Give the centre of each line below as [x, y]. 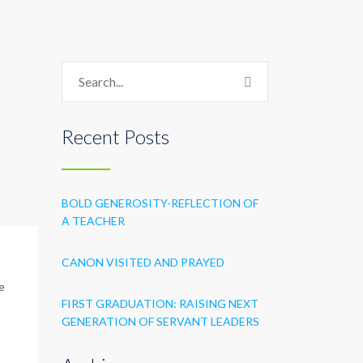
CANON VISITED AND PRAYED [143, 262]
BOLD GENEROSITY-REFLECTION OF [160, 203]
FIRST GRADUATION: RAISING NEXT [160, 303]
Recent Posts [115, 137]
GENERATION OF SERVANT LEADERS [160, 321]
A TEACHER [93, 221]
